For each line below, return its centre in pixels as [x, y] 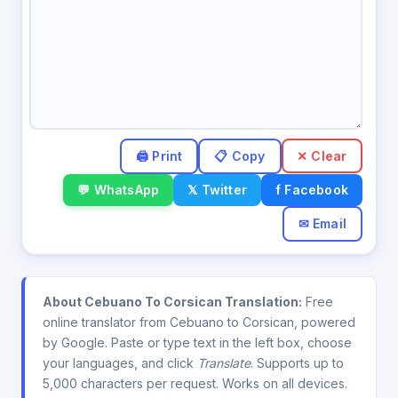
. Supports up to [297, 362]
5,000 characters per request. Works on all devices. [195, 383]
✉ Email [322, 223]
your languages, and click [120, 362]
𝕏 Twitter [217, 189]
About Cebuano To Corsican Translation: [172, 301]
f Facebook [312, 189]
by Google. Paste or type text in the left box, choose [197, 342]
